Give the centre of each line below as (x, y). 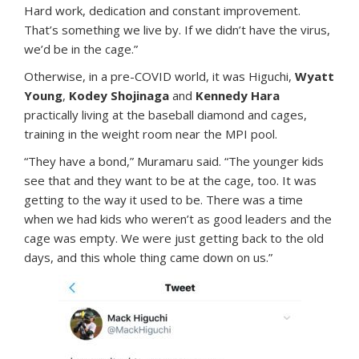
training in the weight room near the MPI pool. (151, 134)
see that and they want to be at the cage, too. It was (170, 181)
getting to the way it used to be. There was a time (163, 200)
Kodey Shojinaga (119, 96)
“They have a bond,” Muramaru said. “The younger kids (174, 161)
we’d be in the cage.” (81, 49)
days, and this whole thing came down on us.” (148, 258)
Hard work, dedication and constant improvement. (162, 11)
